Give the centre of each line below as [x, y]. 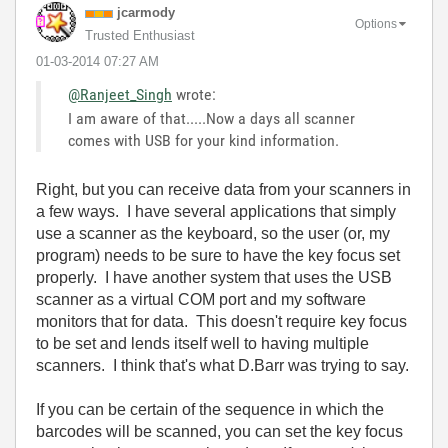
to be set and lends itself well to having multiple [202, 343]
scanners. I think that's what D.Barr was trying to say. [222, 365]
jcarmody [146, 12]
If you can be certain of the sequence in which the [210, 409]
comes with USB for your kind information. [205, 140]
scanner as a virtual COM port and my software [201, 299]
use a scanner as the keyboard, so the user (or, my [213, 233]
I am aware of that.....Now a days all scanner [211, 118]
